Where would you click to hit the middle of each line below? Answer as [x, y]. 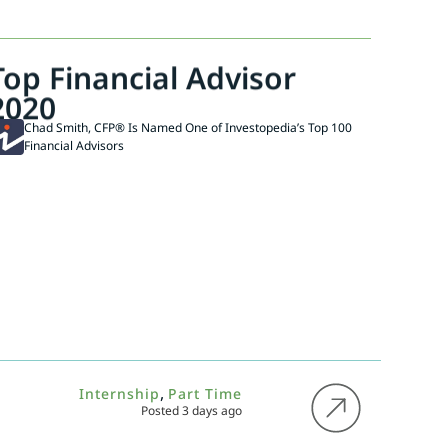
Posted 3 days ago [191, 411]
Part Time [204, 394]
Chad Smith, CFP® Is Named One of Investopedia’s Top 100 [187, 128]
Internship [119, 394]
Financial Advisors [73, 146]
